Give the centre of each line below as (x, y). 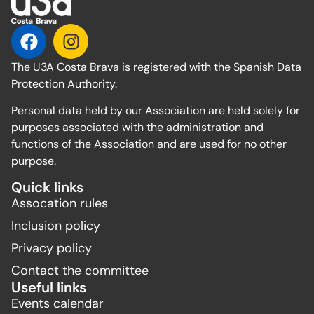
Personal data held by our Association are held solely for (156, 111)
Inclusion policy (56, 225)
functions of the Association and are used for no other (149, 144)
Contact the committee (80, 270)
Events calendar (57, 303)
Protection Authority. (64, 84)
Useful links (49, 287)
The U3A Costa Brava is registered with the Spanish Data (156, 67)
